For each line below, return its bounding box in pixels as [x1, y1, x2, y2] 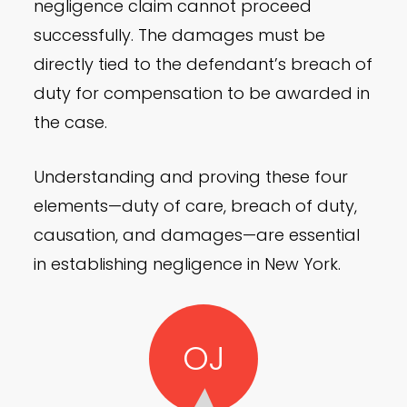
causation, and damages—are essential [34, 223, 361, 247]
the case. [34, 111, 108, 134]
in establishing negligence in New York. [34, 253, 342, 276]
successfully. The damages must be [34, 24, 326, 47]
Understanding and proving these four [34, 165, 349, 189]
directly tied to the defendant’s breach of [34, 53, 373, 76]
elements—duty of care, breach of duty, [34, 194, 358, 218]
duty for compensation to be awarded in [34, 82, 371, 105]
